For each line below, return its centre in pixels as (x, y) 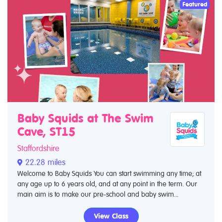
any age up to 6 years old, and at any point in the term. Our (107, 184)
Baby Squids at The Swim (85, 118)
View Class (111, 216)
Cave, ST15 (46, 132)
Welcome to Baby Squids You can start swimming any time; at (109, 173)
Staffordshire (38, 148)
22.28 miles (44, 162)
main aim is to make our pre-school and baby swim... (98, 194)
